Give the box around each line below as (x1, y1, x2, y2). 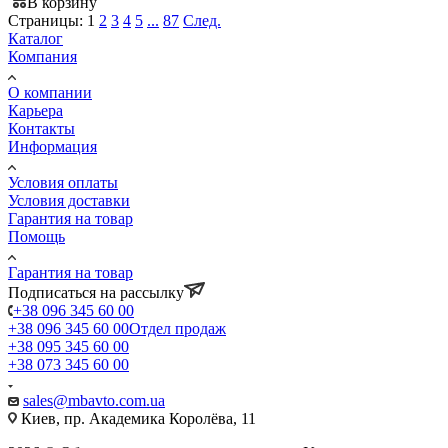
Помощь (8, 227, 65, 245)
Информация (8, 137, 97, 155)
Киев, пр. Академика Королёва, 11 (17, 409, 256, 427)
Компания (8, 47, 77, 65)
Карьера (8, 101, 63, 119)
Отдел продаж (129, 319, 226, 337)
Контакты (8, 119, 75, 137)
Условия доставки (8, 191, 130, 209)
